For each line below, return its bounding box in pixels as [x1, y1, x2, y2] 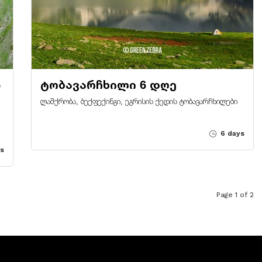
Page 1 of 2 [216, 190, 254, 199]
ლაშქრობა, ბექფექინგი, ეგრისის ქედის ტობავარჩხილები [40, 97, 237, 106]
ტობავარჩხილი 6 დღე [40, 78, 177, 91]
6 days [218, 129, 244, 137]
